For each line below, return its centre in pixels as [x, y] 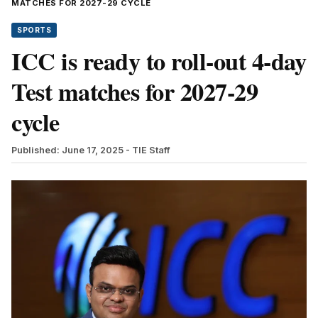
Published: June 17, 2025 [67, 150]
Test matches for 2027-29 [135, 91]
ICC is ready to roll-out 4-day [159, 61]
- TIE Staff [148, 150]
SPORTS [34, 30]
